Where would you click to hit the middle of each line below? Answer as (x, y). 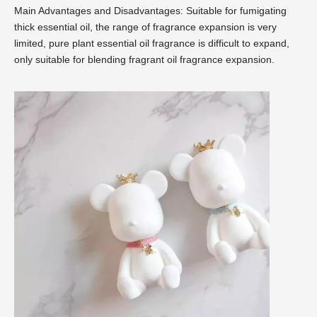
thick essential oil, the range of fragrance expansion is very (145, 27)
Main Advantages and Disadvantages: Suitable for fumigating (150, 10)
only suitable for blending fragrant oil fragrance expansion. (144, 59)
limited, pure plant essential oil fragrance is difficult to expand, (152, 43)
